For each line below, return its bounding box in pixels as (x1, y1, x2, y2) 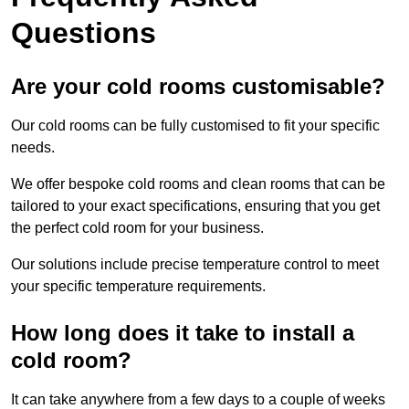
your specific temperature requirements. (11, 278, 266, 294)
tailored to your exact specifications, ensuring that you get (11, 197, 380, 214)
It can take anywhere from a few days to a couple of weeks (11, 391, 385, 407)
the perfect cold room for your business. (11, 219, 264, 236)
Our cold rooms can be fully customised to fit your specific (11, 117, 380, 133)
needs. (11, 139, 55, 155)
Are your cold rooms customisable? (11, 73, 385, 99)
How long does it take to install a (11, 320, 354, 345)
